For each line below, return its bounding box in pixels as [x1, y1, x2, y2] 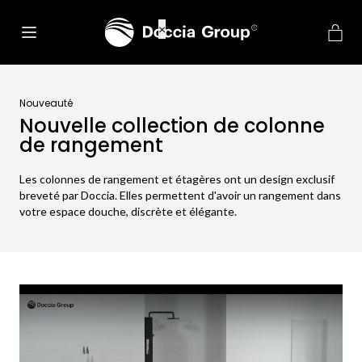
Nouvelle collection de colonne [19, 112, 325, 139]
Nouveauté [19, 96, 73, 110]
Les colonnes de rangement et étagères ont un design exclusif [19, 172, 335, 186]
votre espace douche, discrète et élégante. [19, 204, 237, 218]
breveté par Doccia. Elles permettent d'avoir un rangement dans [19, 188, 341, 202]
